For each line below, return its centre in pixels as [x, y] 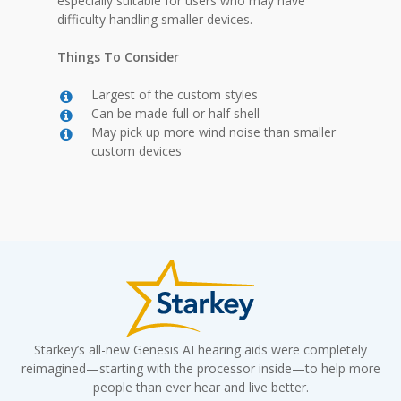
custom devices [137, 151]
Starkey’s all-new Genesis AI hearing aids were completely [200, 350]
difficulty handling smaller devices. [155, 20]
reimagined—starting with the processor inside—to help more [200, 369]
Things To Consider [118, 57]
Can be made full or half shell [175, 114]
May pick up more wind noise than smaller [213, 132]
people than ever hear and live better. [200, 388]
